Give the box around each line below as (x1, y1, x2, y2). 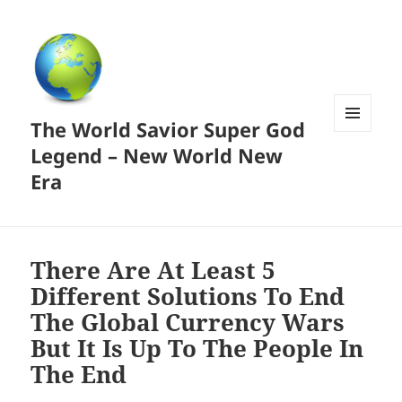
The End (31, 358, 127, 391)
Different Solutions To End (31, 280, 345, 313)
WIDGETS (334, 161, 385, 177)
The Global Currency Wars (31, 306, 345, 339)
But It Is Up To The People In (31, 332, 364, 365)
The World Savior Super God (31, 116, 306, 144)
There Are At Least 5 (31, 254, 276, 287)
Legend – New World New (31, 142, 284, 170)
